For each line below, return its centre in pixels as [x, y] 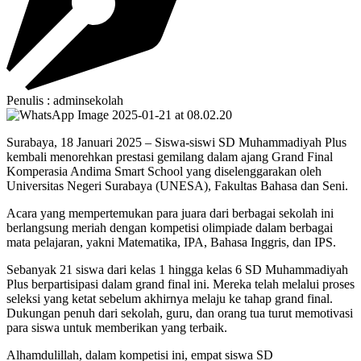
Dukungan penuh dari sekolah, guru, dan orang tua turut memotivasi [180, 313]
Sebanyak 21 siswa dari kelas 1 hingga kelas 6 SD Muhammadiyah [177, 269]
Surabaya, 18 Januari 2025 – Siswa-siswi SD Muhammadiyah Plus [176, 142]
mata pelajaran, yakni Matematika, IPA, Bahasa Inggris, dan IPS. [171, 242]
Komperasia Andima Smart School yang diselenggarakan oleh [164, 171]
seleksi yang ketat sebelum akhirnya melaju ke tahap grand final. [170, 298]
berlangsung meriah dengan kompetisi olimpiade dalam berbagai [170, 227]
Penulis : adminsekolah [65, 100]
